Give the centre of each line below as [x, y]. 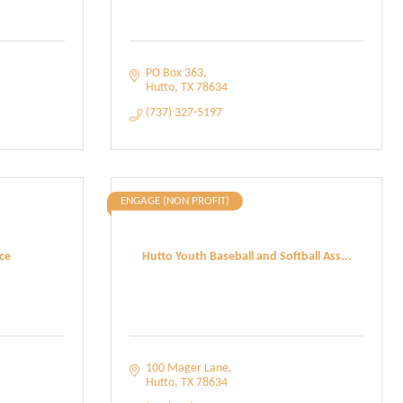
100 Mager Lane [187, 368]
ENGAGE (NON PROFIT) [175, 201]
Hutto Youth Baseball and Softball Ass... [246, 256]
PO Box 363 [174, 73]
